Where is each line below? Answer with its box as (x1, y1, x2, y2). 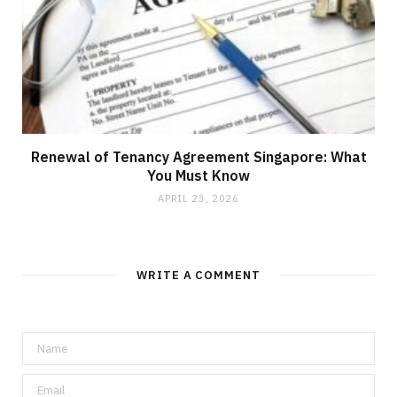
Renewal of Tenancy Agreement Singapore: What (30, 148, 367, 167)
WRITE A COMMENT (136, 268, 261, 284)
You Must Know (147, 167, 250, 185)
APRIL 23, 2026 (158, 192, 239, 206)
